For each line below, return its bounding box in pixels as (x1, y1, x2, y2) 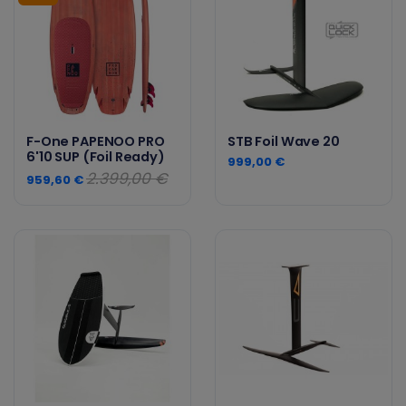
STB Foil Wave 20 (227, 132, 340, 151)
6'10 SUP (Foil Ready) (25, 148, 165, 167)
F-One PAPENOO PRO (25, 132, 165, 151)
